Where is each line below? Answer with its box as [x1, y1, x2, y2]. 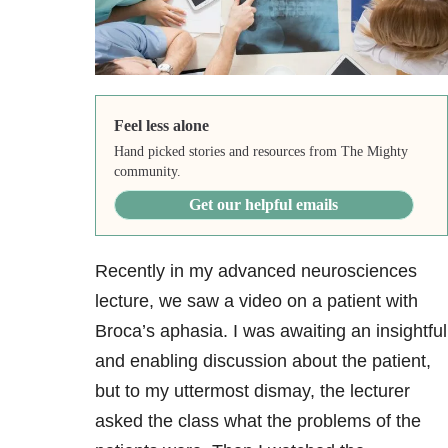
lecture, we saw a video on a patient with [95, 290, 418, 311]
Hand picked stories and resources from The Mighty [113, 143, 408, 159]
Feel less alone [113, 116, 209, 134]
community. [113, 163, 181, 179]
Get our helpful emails [189, 195, 339, 213]
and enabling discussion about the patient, [95, 350, 431, 371]
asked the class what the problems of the [95, 410, 421, 431]
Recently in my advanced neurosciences [95, 260, 417, 281]
